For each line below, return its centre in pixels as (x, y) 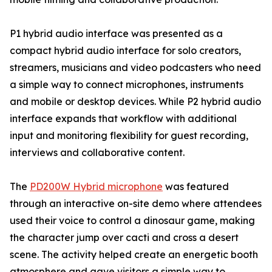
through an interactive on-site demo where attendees (136, 204)
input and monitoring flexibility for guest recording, (129, 136)
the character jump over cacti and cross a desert (124, 238)
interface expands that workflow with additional (123, 119)
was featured (196, 187)
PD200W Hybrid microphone (96, 187)
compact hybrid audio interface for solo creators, (125, 51)
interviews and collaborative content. (97, 153)
